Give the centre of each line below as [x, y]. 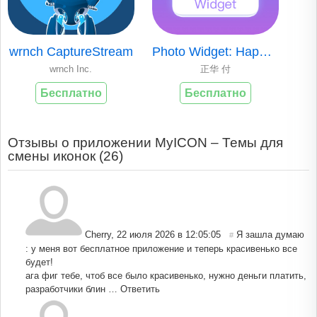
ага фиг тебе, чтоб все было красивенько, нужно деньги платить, [166, 275]
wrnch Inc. [71, 69]
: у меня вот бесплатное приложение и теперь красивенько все [161, 248]
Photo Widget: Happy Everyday [266, 51]
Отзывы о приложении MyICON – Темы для [145, 142]
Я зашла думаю [270, 234]
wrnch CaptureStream [71, 51]
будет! [39, 262]
